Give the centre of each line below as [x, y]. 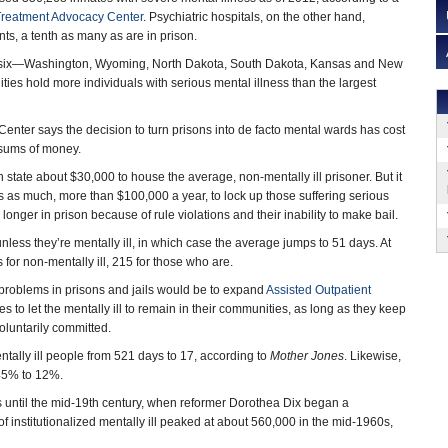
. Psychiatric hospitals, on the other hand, [254, 17]
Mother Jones [307, 356]
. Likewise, [372, 356]
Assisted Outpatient [318, 290]
